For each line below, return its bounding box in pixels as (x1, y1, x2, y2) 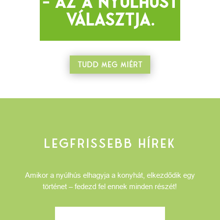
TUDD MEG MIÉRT (77, 59, 142, 69)
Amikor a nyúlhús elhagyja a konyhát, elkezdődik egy (25, 170, 195, 179)
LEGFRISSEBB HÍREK (44, 135, 176, 151)
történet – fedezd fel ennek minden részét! (43, 182, 177, 191)
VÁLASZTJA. (65, 9, 154, 30)
